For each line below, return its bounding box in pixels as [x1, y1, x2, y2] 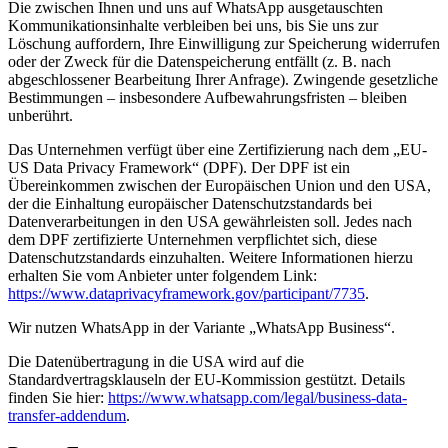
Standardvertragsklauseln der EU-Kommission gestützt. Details [8, 370, 405, 388]
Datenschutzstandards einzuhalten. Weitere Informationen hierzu [8, 248, 413, 266]
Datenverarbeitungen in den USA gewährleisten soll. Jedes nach [8, 212, 412, 230]
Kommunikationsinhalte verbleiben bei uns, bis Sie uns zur [8, 16, 378, 34]
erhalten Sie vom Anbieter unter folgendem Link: [8, 266, 317, 284]
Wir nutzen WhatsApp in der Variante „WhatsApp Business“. [8, 318, 395, 336]
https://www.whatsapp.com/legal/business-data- [108, 388, 407, 406]
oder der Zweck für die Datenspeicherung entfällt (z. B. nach [8, 52, 391, 70]
